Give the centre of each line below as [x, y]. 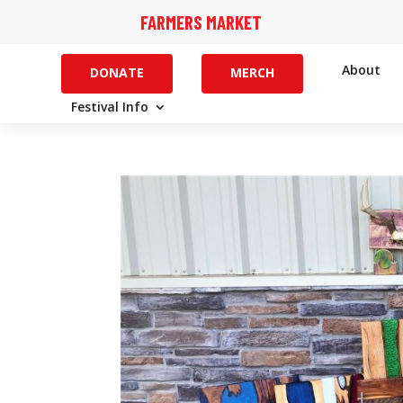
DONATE [117, 72]
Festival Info [110, 106]
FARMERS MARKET [201, 22]
